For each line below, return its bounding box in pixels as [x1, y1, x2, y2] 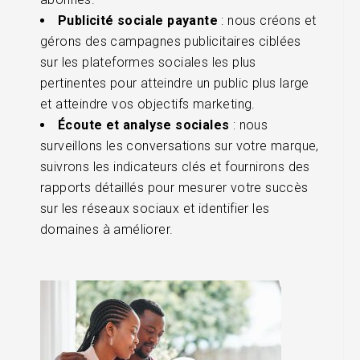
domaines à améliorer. [40, 221, 174, 237]
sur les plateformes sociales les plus [40, 54, 256, 70]
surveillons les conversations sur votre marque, [40, 137, 319, 153]
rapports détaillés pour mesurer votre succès [40, 179, 309, 195]
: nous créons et [218, 12, 317, 28]
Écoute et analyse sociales [58, 117, 230, 133]
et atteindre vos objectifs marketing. [40, 96, 256, 112]
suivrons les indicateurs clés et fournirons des [40, 158, 310, 174]
